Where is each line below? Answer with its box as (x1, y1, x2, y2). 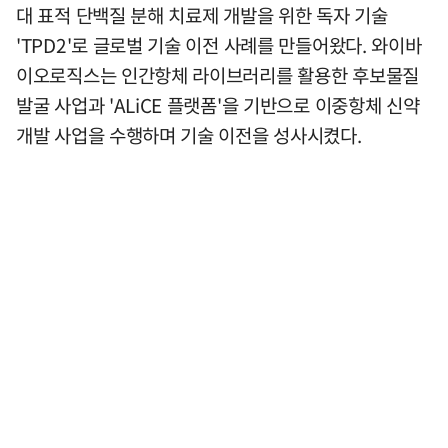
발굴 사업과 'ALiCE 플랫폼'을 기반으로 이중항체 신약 (16, 91, 420, 120)
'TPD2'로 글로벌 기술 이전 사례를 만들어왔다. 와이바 (16, 31, 422, 60)
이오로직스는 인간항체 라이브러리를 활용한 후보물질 (16, 61, 419, 90)
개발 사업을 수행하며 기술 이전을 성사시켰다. (16, 121, 362, 150)
